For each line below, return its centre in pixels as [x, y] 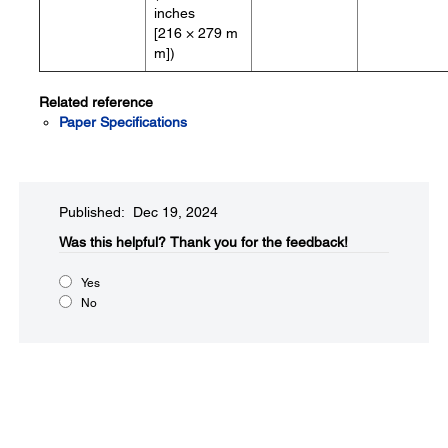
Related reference [96, 102]
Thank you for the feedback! [259, 242]
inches [174, 13]
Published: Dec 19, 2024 [138, 212]
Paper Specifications [123, 122]
